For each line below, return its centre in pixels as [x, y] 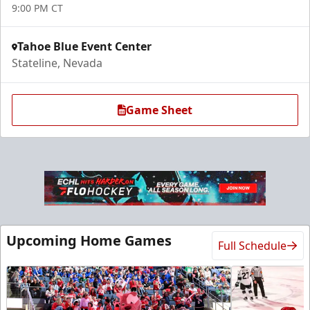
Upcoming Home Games [89, 241]
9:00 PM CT [37, 8]
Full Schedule [252, 246]
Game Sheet [159, 110]
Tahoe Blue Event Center [84, 47]
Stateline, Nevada [57, 63]
